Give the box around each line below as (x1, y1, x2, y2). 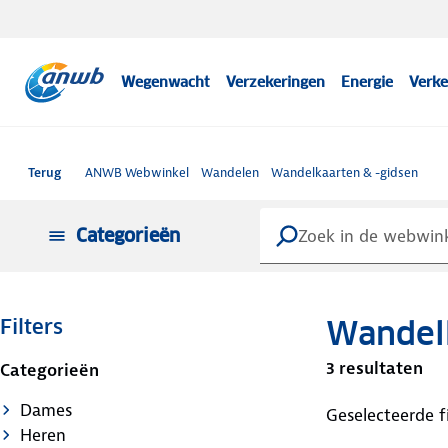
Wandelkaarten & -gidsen (271, 164, 418, 181)
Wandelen (201, 164, 259, 181)
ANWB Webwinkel (85, 164, 189, 181)
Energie (341, 73, 394, 91)
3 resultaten (325, 356, 423, 379)
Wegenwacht (121, 73, 211, 91)
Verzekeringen (226, 73, 326, 91)
